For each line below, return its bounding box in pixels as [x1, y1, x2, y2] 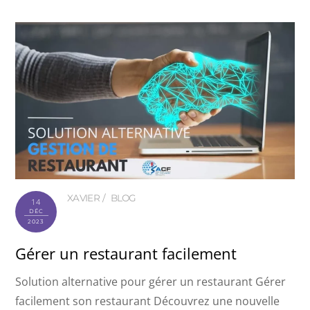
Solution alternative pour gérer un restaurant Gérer [15, 273, 286, 289]
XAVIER [67, 192, 100, 204]
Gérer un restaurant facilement [15, 242, 237, 264]
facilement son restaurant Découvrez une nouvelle [15, 293, 280, 309]
